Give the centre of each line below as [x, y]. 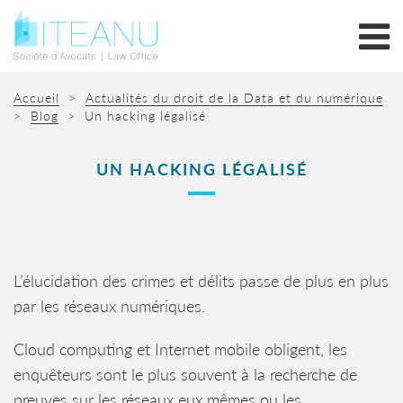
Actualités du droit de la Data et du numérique [234, 98]
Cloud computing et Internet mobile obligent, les [180, 349]
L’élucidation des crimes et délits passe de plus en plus [201, 281]
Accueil [36, 98]
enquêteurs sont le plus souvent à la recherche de [185, 374]
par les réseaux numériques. [109, 306]
